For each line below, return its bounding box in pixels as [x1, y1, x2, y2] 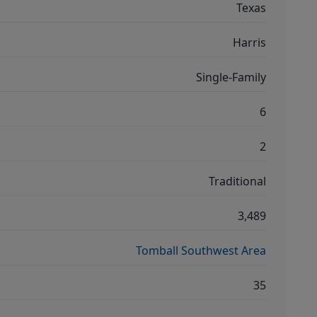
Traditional [209, 173, 266, 189]
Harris [233, 35, 266, 50]
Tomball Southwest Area [136, 243, 266, 258]
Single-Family [196, 69, 266, 85]
